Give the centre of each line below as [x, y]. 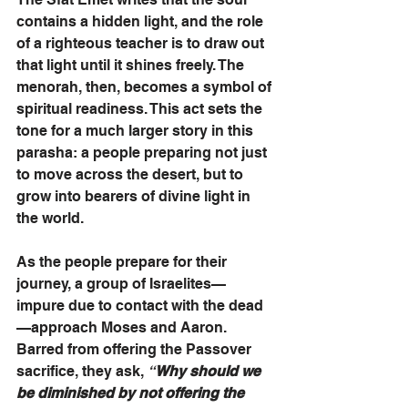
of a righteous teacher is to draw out [142, 43]
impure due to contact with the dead [140, 306]
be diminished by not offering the [132, 393]
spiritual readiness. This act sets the [141, 109]
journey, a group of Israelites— [121, 284]
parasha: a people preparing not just [143, 153]
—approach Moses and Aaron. [123, 327]
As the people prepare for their [123, 262]
